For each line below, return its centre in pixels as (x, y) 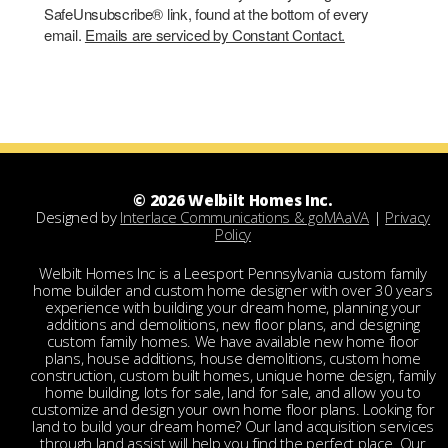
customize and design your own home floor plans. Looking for (233, 408)
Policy (233, 234)
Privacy (408, 217)
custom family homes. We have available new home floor (233, 340)
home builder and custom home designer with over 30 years (233, 289)
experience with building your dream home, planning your (233, 306)
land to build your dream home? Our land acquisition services (232, 425)
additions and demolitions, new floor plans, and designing (233, 323)
